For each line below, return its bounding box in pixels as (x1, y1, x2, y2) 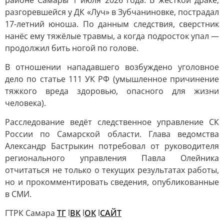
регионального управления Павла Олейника (5, 152, 219, 163)
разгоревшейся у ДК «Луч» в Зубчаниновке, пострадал (5, 6, 219, 17)
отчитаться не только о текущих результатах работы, (5, 164, 219, 175)
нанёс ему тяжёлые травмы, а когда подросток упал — (5, 30, 219, 41)
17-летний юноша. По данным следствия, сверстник (5, 18, 219, 29)
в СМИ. (5, 188, 31, 199)
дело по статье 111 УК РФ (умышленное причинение (5, 73, 219, 84)
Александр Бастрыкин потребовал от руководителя (5, 140, 219, 151)
